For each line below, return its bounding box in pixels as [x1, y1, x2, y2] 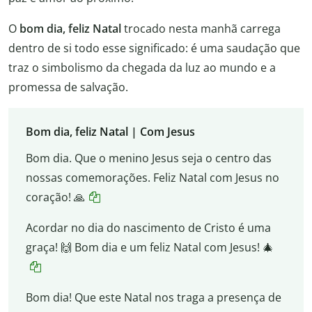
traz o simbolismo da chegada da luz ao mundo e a [8, 59, 276, 75]
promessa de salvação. [8, 79, 128, 95]
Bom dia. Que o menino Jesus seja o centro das [25, 150, 272, 166]
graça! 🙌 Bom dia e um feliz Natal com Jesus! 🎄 [25, 240, 274, 256]
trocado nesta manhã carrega [121, 20, 281, 36]
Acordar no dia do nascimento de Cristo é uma [25, 220, 271, 236]
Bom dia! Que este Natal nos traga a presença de [25, 290, 281, 306]
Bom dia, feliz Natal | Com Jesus [25, 124, 195, 140]
